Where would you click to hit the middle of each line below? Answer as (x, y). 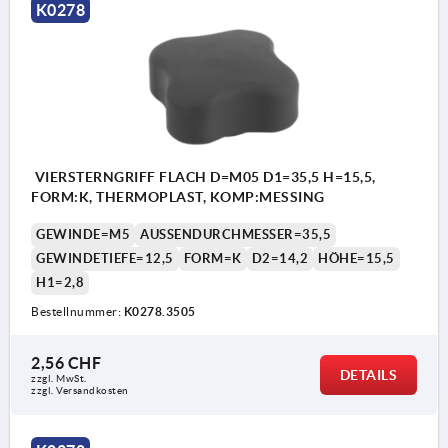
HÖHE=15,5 (356, 258)
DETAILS (368, 374)
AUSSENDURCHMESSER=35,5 (231, 234)
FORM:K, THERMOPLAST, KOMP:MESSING (178, 196)
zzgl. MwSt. (59, 378)
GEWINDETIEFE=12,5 (105, 258)
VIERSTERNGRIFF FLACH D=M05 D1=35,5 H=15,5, (203, 176)
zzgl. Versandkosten (80, 390)
